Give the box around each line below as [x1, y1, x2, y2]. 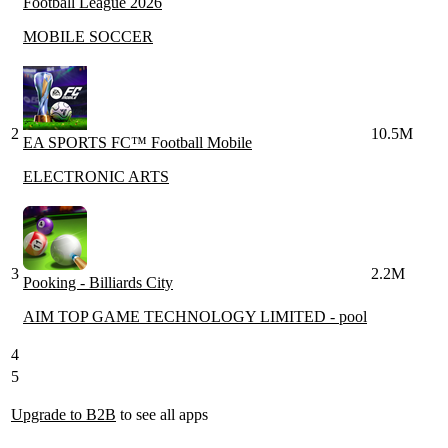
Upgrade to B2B [11, 405, 116, 423]
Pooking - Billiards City [23, 273, 173, 291]
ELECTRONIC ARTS [23, 167, 169, 185]
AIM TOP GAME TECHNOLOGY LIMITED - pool [23, 307, 367, 325]
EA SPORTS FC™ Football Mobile [23, 133, 252, 151]
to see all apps [116, 405, 208, 423]
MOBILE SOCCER [23, 27, 153, 45]
